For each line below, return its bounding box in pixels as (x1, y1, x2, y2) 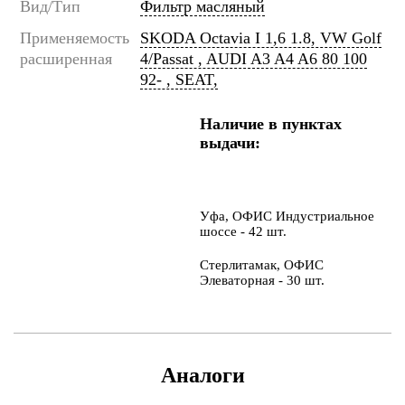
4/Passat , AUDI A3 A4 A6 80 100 (140, 50, 367, 68)
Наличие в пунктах (199, 115, 342, 133)
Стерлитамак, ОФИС (199, 258, 324, 272)
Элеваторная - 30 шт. (199, 273, 325, 287)
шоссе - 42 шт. (199, 224, 287, 239)
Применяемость (20, 29, 129, 47)
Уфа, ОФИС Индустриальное (199, 209, 374, 223)
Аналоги (160, 363, 245, 387)
